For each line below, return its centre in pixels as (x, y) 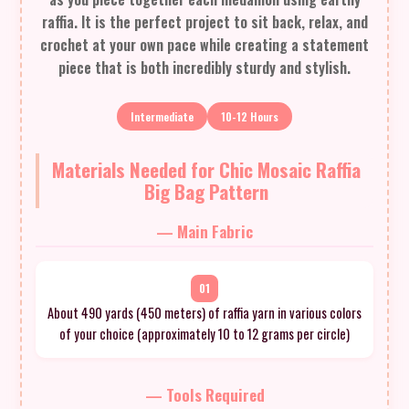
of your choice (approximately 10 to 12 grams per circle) (204, 333)
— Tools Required (204, 394)
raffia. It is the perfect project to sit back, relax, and (204, 21)
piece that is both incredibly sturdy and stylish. (204, 67)
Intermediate (162, 116)
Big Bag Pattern (206, 191)
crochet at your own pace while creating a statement (204, 44)
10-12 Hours (250, 116)
